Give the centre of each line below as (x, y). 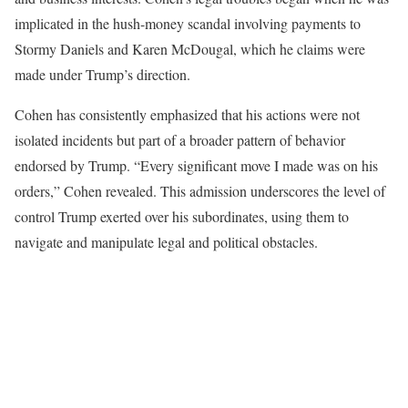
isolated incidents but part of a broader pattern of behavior (180, 139)
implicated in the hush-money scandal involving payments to (188, 23)
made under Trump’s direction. (102, 74)
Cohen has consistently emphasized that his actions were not (187, 114)
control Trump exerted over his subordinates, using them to (182, 216)
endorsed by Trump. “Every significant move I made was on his (196, 165)
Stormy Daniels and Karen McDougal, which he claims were (190, 48)
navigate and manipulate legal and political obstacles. (166, 241)
